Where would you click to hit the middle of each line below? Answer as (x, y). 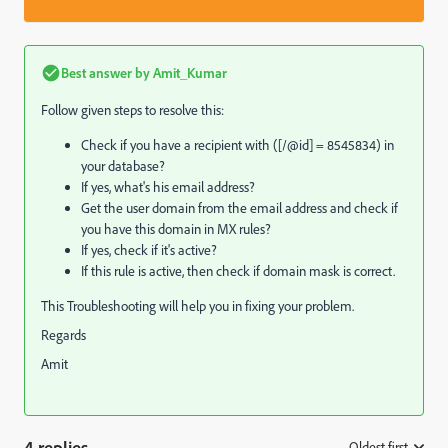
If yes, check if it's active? (149, 250)
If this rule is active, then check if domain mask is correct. (238, 271)
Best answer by (105, 72)
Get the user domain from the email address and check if (239, 208)
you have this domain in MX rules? (176, 229)
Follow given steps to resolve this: (132, 110)
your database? (123, 166)
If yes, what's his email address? (168, 187)
